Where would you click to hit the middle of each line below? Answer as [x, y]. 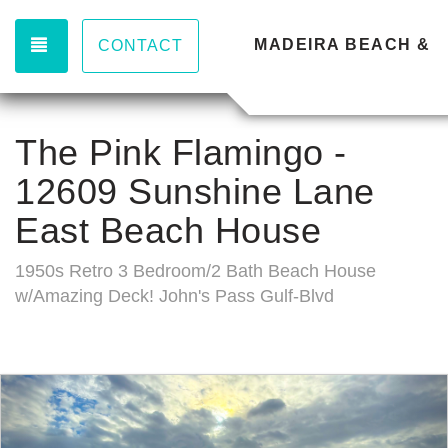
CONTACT [140, 45]
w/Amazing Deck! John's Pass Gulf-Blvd [174, 296]
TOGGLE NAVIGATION [143, 44]
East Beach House [168, 230]
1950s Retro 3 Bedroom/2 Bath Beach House [195, 271]
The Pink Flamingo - [181, 152]
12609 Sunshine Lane [195, 191]
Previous [72, 390]
